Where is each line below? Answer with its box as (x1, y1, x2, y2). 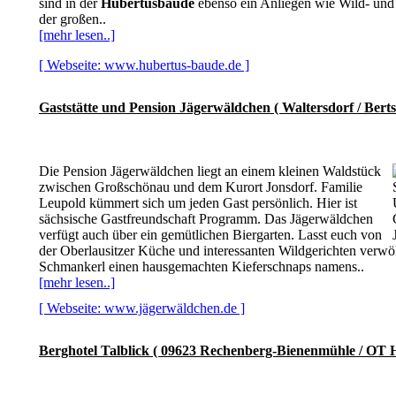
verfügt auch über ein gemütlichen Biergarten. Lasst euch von (39, 227, 382, 242)
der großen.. (39, 11, 106, 27)
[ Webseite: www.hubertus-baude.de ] (39, 57, 249, 72)
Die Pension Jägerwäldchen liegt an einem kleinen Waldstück (39, 164, 381, 179)
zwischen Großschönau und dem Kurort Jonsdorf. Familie (39, 179, 362, 194)
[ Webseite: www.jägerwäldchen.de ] (39, 301, 245, 316)
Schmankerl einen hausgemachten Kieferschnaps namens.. (39, 259, 364, 274)
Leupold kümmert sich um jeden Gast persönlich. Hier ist (39, 195, 357, 210)
